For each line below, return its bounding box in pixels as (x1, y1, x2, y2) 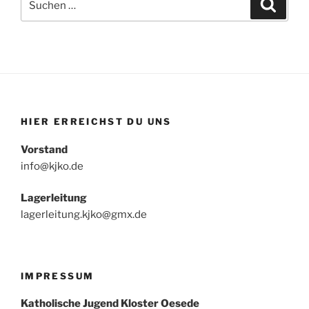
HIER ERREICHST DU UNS (21, 116, 172, 128)
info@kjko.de (21, 159, 83, 172)
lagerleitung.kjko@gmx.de (21, 208, 147, 221)
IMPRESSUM (21, 270, 94, 281)
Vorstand (21, 143, 68, 156)
